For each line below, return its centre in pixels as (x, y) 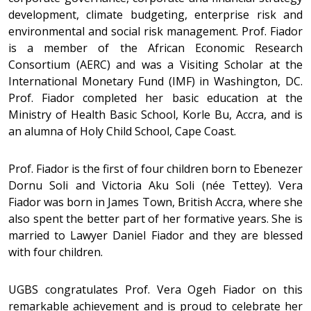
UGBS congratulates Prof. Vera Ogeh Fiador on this (155, 290)
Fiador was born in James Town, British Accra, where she (155, 202)
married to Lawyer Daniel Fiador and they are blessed (155, 236)
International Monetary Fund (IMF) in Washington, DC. (155, 82)
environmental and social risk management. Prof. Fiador (155, 32)
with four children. (57, 252)
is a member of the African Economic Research (155, 48)
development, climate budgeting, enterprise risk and (155, 15)
